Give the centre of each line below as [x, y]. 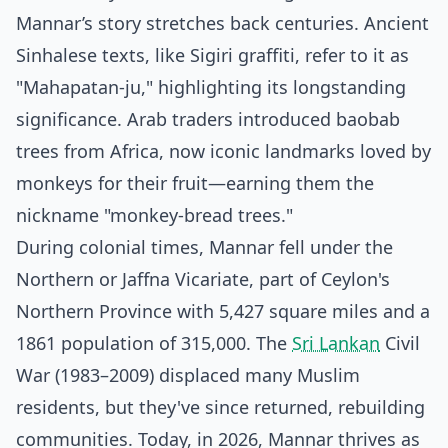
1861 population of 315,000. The [154, 343]
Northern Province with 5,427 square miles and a [223, 311]
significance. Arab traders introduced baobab [208, 119]
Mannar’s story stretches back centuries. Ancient [222, 23]
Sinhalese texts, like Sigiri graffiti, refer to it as [212, 55]
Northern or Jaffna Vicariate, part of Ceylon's [203, 279]
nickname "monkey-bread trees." [154, 215]
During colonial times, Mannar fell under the [204, 247]
